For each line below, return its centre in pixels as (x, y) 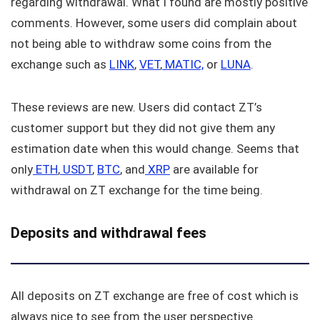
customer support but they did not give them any (143, 127)
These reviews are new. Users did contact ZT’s (136, 107)
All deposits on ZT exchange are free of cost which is (155, 295)
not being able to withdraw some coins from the (141, 43)
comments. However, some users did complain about (154, 22)
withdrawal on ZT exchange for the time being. (137, 190)
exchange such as (60, 64)
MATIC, (183, 64)
